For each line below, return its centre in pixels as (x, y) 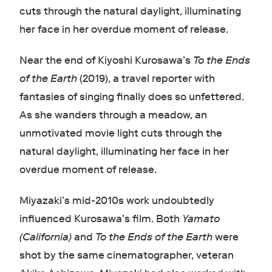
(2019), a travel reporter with (147, 79)
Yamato (201, 219)
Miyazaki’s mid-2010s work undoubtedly (117, 201)
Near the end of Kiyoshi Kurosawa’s (106, 61)
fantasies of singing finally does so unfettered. (131, 97)
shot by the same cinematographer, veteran (126, 256)
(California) (46, 237)
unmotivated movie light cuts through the (121, 134)
